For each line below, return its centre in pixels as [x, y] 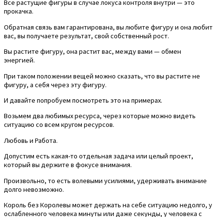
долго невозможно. [34, 189]
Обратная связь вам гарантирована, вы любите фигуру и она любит [108, 27]
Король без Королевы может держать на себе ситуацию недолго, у [108, 205]
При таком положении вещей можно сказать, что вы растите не [102, 76]
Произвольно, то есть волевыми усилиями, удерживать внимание [105, 180]
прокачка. [19, 11]
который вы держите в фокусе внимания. [68, 165]
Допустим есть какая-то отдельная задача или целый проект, [99, 156]
